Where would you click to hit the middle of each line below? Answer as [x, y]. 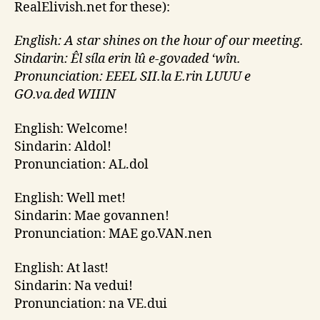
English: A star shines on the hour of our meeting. [159, 41]
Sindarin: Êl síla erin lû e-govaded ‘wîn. [127, 59]
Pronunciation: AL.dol [81, 164]
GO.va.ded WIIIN [65, 95]
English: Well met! [70, 199]
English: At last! [61, 268]
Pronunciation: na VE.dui [91, 304]
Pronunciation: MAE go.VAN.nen [113, 234]
